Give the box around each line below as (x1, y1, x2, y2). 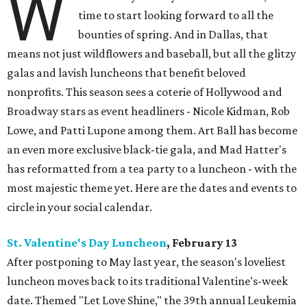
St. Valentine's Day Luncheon (7, 236, 167, 250)
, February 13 (167, 236, 237, 250)
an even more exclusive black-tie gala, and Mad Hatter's (7, 143, 286, 157)
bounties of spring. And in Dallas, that (78, 27, 269, 42)
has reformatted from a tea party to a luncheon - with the (7, 162, 297, 176)
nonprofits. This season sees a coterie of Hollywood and (7, 85, 282, 99)
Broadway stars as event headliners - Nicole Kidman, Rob (7, 104, 290, 119)
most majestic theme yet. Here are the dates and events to (7, 181, 297, 195)
